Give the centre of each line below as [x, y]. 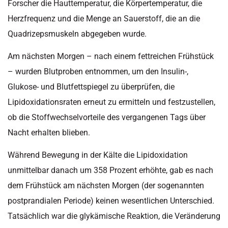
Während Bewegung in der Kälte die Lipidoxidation [98, 155]
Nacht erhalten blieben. [49, 133]
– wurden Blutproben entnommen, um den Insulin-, [98, 72]
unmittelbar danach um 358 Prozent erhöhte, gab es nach [110, 170]
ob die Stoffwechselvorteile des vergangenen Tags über [107, 118]
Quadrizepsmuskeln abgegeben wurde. [77, 34]
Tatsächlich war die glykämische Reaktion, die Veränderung [114, 216]
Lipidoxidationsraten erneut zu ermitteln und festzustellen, [111, 102]
